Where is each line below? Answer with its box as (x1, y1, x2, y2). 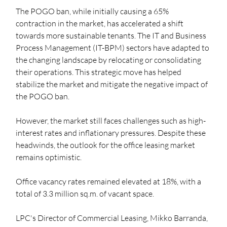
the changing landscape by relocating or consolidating (16, 55, 203, 65)
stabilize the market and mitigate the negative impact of (16, 79, 210, 90)
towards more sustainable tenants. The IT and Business (16, 30, 208, 41)
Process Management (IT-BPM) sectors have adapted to (16, 43, 211, 53)
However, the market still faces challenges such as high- (16, 116, 206, 126)
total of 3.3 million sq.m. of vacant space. (16, 188, 156, 199)
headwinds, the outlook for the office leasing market (16, 140, 197, 150)
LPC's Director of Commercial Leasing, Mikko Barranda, (16, 213, 210, 223)
